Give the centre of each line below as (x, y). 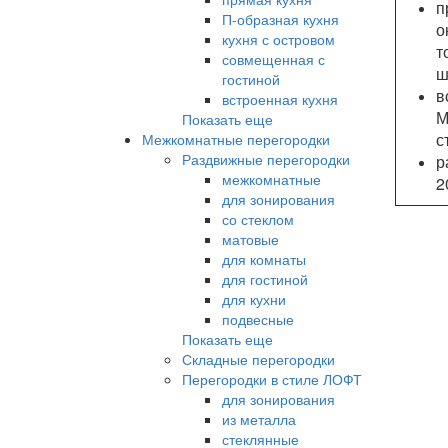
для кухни (254, 298)
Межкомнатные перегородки (236, 138)
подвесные (258, 318)
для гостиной (265, 278)
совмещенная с (273, 58)
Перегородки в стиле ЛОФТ (272, 378)
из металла (259, 418)
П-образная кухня (280, 18)
